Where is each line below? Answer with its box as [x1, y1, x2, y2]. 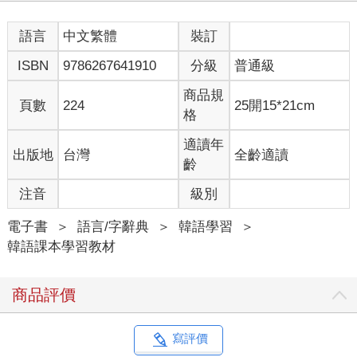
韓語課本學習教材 [6, 239, 116, 255]
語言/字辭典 [76, 219, 149, 235]
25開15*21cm [234, 97, 316, 113]
